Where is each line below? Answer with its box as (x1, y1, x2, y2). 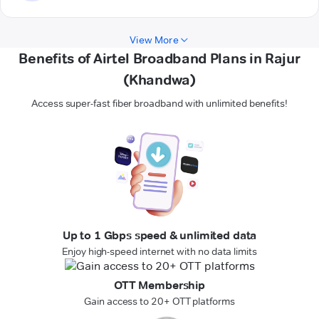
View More (130, 33, 179, 47)
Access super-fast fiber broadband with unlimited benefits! (31, 97, 288, 110)
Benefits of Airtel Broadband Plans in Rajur (19, 50, 300, 68)
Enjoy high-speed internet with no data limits (62, 245, 257, 258)
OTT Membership (114, 278, 205, 293)
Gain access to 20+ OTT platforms (84, 295, 235, 308)
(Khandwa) (123, 71, 196, 89)
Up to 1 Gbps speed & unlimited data (62, 229, 257, 243)
